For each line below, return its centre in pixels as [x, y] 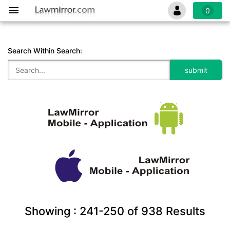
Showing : [52, 211]
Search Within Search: [45, 51]
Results [184, 211]
